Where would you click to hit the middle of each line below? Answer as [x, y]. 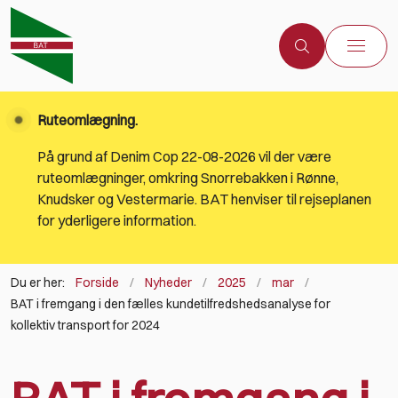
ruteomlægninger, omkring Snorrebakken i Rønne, [188, 178]
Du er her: [38, 283]
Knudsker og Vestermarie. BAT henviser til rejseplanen [204, 199]
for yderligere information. [117, 221]
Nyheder [168, 283]
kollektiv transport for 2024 [85, 326]
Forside [97, 283]
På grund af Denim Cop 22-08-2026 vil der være [184, 157]
